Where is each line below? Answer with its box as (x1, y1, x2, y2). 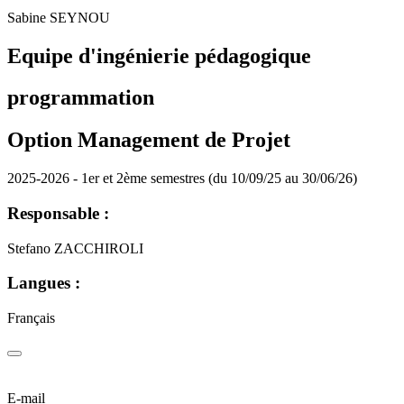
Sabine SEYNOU (7, 9, 110, 25)
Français (7, 310, 55, 326)
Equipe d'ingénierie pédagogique (7, 43, 311, 68)
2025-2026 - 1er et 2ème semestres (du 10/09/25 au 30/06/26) (7, 170, 357, 187)
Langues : (7, 273, 80, 293)
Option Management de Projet (7, 128, 290, 152)
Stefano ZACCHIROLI (7, 240, 143, 256)
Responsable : (7, 203, 109, 223)
